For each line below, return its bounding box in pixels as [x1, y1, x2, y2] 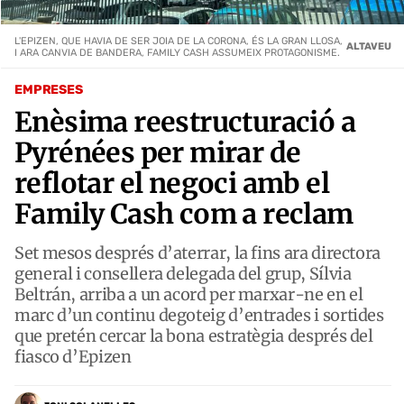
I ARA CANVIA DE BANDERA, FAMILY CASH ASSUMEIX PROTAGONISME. [14, 46, 340, 59]
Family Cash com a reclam [14, 196, 353, 231]
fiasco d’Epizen [14, 345, 132, 367]
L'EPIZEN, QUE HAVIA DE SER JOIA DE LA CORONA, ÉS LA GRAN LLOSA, [14, 34, 343, 47]
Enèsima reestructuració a [14, 104, 355, 139]
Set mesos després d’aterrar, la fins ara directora [14, 242, 381, 263]
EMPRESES [14, 81, 83, 97]
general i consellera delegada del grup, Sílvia [14, 262, 352, 284]
